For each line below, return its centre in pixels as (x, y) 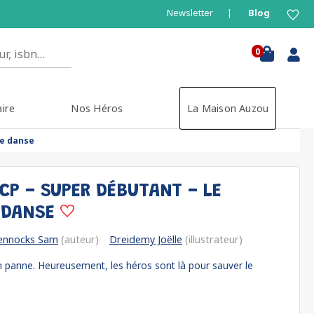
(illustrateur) (212, 239)
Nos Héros (97, 108)
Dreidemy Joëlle (146, 239)
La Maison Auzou (228, 108)
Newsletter (190, 13)
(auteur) (78, 239)
